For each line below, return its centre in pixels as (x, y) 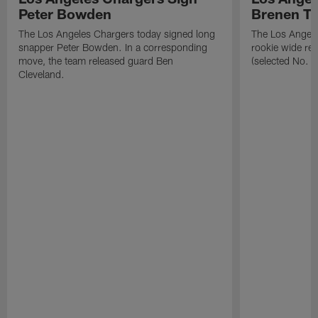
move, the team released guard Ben (96, 60)
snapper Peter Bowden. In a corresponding (113, 47)
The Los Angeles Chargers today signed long (117, 33)
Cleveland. (42, 74)
